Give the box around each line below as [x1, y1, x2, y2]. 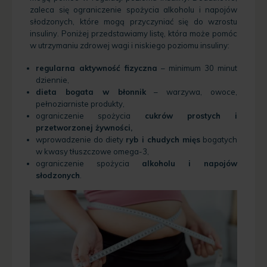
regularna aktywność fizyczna [36, 63, 157, 73]
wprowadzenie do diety [36, 135, 126, 145]
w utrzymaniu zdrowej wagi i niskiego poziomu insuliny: [30, 40, 229, 50]
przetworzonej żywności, [36, 123, 132, 133]
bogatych [200, 135, 238, 145]
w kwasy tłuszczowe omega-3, [36, 147, 149, 157]
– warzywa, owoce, [145, 87, 237, 97]
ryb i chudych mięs [126, 135, 200, 145]
